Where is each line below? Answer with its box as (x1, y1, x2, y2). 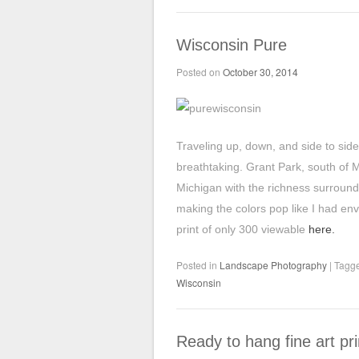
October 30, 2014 (223, 65, 298, 79)
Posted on (176, 65, 223, 79)
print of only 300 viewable (176, 223, 309, 236)
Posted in (176, 258, 220, 272)
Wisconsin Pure (176, 36, 287, 54)
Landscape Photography (220, 258, 327, 272)
